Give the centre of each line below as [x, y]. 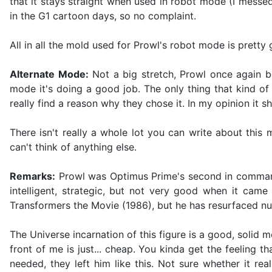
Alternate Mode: [49, 74]
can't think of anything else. [73, 147]
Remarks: [32, 176]
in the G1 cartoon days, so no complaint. [103, 16]
